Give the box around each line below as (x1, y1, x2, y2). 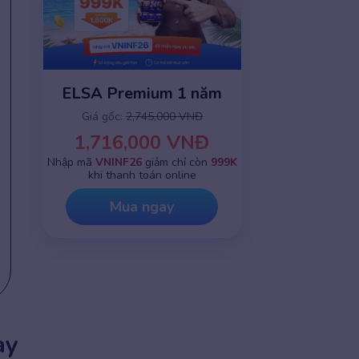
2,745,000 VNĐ (125, 109, 203, 125)
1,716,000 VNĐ (75, 130, 210, 156)
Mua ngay (110, 197, 175, 217)
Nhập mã (46, 155, 95, 171)
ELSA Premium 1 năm (62, 83, 223, 105)
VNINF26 (95, 155, 142, 171)
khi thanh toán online (87, 167, 196, 184)
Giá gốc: (81, 109, 126, 125)
